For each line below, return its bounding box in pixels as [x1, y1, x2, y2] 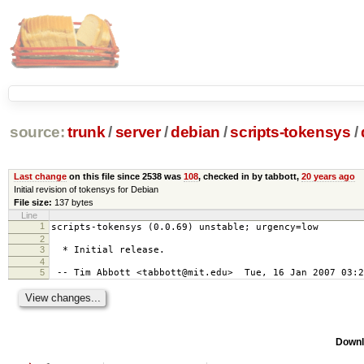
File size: [13, 197, 52, 207]
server [115, 123, 161, 141]
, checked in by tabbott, [197, 171, 301, 181]
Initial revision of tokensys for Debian [13, 184, 158, 194]
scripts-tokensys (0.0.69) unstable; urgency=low [51, 221, 318, 232]
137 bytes [54, 197, 93, 207]
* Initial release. [51, 244, 165, 255]
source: [9, 123, 65, 141]
